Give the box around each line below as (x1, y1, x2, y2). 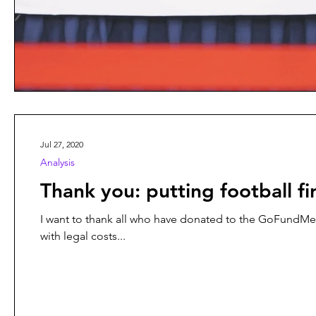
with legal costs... (40, 229, 126, 243)
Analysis (40, 156, 75, 169)
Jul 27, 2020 (40, 138, 83, 150)
